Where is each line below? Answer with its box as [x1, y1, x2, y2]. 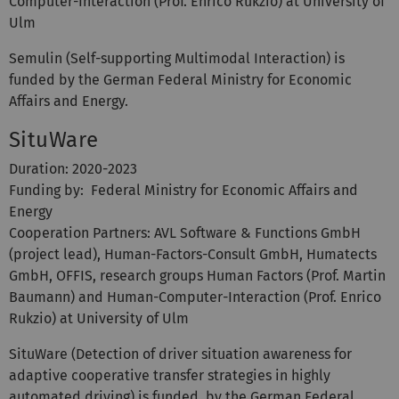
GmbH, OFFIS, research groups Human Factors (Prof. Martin [9, 266, 386, 284]
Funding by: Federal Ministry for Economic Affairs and [9, 181, 358, 199]
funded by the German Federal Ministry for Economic [9, 70, 352, 88]
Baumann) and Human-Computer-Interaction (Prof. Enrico [9, 288, 381, 305]
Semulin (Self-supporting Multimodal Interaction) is [9, 49, 345, 67]
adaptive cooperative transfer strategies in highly [9, 366, 330, 384]
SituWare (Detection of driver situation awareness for [9, 345, 352, 362]
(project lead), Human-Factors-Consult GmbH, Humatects [9, 245, 377, 263]
